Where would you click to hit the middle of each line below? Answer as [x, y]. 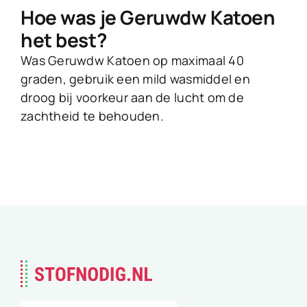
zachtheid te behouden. [92, 116]
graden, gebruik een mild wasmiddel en [135, 79]
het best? [64, 40]
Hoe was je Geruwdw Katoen [148, 17]
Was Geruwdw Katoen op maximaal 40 [132, 61]
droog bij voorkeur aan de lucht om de [132, 98]
